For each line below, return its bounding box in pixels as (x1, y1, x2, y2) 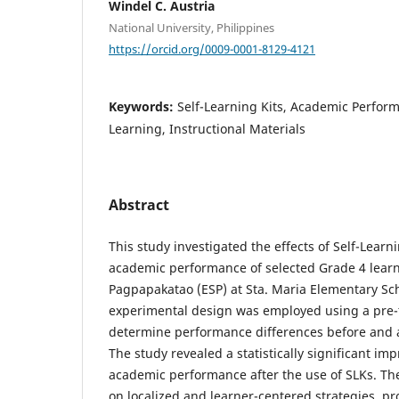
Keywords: (109, 97, 177, 115)
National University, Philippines (109, 20, 274, 37)
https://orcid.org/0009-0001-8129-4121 (109, 40, 315, 57)
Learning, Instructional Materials (109, 119, 305, 137)
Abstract (109, 194, 169, 215)
